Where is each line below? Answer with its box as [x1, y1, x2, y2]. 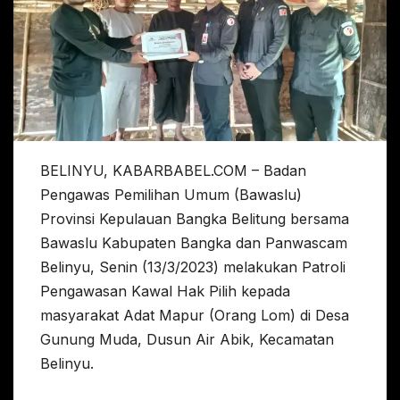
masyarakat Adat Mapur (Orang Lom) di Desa [40, 306, 349, 325]
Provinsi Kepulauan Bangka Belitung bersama [40, 210, 349, 229]
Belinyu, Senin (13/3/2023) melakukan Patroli [40, 258, 346, 277]
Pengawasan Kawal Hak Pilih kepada [40, 282, 290, 301]
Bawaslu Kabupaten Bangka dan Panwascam [40, 234, 347, 253]
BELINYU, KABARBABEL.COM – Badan [40, 162, 306, 180]
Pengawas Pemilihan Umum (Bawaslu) [40, 186, 302, 204]
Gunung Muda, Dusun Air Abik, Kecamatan [40, 330, 334, 349]
